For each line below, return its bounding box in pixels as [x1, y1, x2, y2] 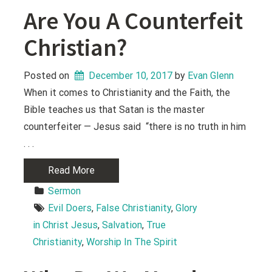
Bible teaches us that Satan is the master [24, 103, 205, 115]
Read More [48, 164, 95, 176]
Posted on [24, 69, 72, 81]
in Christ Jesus [33, 219, 98, 231]
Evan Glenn [188, 69, 234, 81]
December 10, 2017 [89, 69, 173, 81]
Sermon [48, 185, 81, 197]
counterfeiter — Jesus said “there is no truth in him [24, 120, 246, 132]
